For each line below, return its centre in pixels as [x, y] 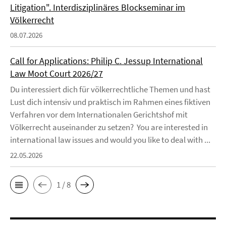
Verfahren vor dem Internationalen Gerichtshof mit [99, 115]
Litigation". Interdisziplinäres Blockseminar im [98, 7]
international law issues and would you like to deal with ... [110, 140]
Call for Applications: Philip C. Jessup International [106, 61]
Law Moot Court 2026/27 [56, 73]
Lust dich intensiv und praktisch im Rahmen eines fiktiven [110, 102]
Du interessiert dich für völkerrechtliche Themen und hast [110, 89]
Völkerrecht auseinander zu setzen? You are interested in [109, 127]
